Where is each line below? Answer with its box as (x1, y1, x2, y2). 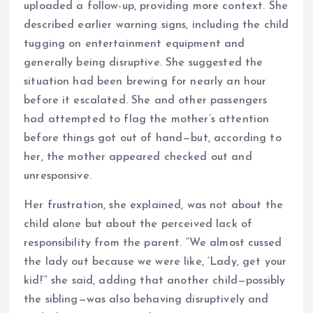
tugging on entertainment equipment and (24, 38, 245, 50)
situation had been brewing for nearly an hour (24, 76, 267, 88)
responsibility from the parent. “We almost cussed (24, 237, 282, 249)
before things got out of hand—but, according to (24, 133, 282, 145)
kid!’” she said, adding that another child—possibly (24, 275, 286, 286)
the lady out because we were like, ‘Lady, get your (24, 256, 287, 268)
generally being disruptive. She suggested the (24, 57, 263, 69)
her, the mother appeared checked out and (24, 152, 252, 163)
